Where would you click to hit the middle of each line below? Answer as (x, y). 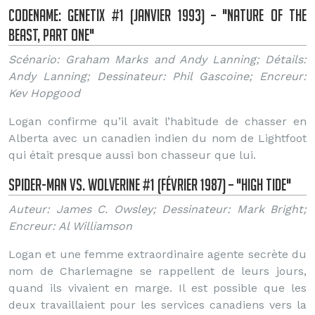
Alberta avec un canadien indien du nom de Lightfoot (157, 138)
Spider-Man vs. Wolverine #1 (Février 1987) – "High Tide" (150, 185)
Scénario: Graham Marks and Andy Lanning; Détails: (157, 59)
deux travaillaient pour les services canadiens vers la (157, 305)
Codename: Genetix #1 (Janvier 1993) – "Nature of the (157, 15)
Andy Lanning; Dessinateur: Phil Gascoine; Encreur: (157, 76)
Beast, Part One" (51, 35)
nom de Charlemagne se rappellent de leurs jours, (157, 271)
